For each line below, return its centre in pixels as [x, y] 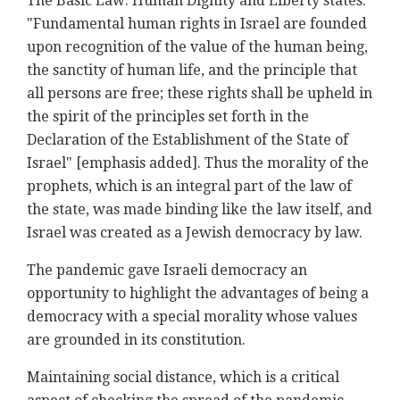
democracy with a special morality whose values [192, 317]
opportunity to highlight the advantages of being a [198, 294]
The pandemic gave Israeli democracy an [167, 271]
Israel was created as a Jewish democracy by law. [195, 233]
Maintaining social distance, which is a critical [183, 378]
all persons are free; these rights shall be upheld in [200, 94]
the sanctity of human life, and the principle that [192, 71]
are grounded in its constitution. [136, 340]
